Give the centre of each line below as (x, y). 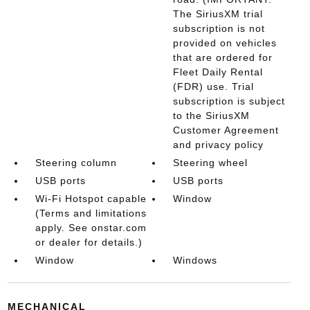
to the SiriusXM (212, 116)
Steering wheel (211, 163)
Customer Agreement (226, 130)
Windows (195, 260)
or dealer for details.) (89, 242)
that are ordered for (223, 57)
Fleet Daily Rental (218, 72)
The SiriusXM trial (218, 14)
